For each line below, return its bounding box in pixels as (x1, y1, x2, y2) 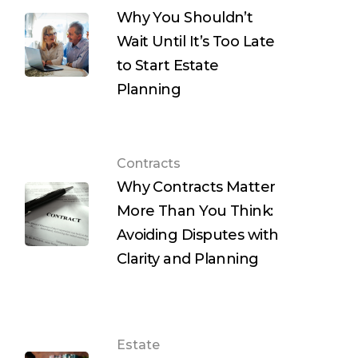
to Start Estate (116, 57, 219, 75)
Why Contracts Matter (116, 178, 276, 197)
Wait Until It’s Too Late (116, 33, 275, 51)
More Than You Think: (116, 202, 273, 221)
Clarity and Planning (116, 250, 259, 268)
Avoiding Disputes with (116, 226, 279, 245)
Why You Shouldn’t (116, 9, 253, 27)
